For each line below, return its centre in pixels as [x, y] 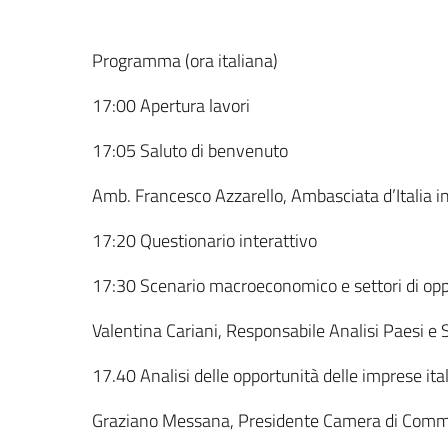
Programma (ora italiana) [185, 60]
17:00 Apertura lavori [171, 105]
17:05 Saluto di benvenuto [190, 150]
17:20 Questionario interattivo [204, 240]
